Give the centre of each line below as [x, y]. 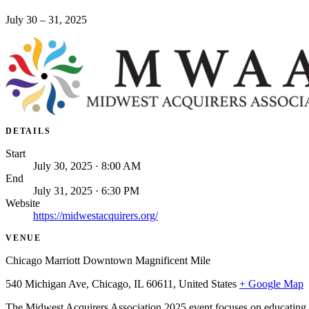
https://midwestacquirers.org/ [96, 215]
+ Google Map [271, 283]
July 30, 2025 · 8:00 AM [87, 166]
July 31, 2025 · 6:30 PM [86, 190]
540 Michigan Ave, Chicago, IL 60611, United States [121, 283]
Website [23, 203]
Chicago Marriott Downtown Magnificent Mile [108, 260]
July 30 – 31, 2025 [46, 19]
